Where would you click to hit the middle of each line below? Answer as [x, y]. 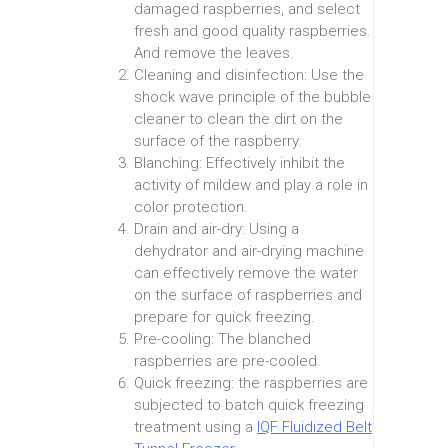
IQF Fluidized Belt [314, 427]
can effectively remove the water [246, 273]
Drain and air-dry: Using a [216, 229]
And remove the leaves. [214, 53]
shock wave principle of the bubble [252, 97]
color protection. [191, 207]
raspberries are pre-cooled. [227, 361]
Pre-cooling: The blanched [222, 339]
